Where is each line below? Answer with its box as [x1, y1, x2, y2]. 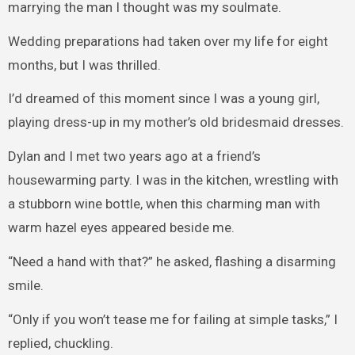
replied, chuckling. [7, 334, 113, 351]
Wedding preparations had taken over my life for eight [7, 32, 328, 49]
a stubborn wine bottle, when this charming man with [7, 196, 320, 212]
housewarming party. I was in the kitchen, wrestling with [7, 172, 338, 189]
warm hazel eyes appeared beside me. [7, 219, 235, 236]
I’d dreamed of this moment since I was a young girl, [7, 90, 319, 107]
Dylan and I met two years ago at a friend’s [7, 148, 261, 165]
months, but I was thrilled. [7, 56, 161, 73]
